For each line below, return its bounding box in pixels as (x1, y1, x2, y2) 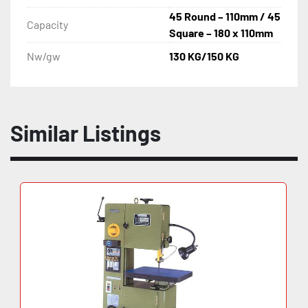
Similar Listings (23, 120, 161, 146)
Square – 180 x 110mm (169, 26, 273, 40)
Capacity (27, 18, 68, 32)
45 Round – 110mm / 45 (169, 10, 280, 23)
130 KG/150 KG (169, 49, 239, 63)
